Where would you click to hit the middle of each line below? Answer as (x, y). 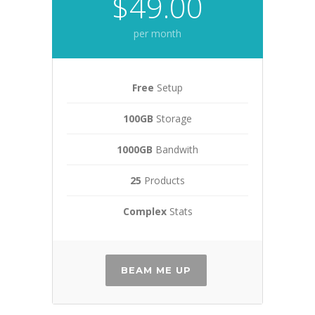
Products (163, 180)
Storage (173, 118)
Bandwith (175, 149)
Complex (144, 211)
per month (157, 33)
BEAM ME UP (156, 270)
